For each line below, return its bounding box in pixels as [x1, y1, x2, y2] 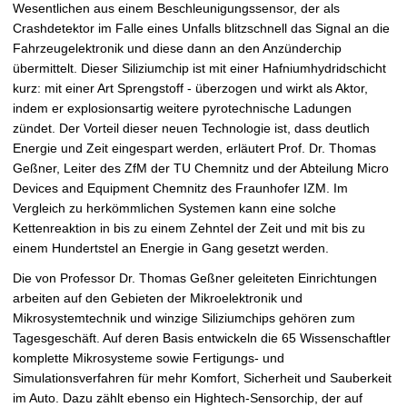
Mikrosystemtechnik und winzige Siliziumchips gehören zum [13, 311, 355, 326]
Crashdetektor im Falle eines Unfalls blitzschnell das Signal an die [13, 21, 390, 36]
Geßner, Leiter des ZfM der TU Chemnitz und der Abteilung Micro [13, 161, 389, 176]
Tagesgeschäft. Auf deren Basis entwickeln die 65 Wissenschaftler [13, 331, 391, 346]
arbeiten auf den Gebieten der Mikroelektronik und [13, 291, 303, 306]
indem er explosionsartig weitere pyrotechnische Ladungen [13, 101, 352, 116]
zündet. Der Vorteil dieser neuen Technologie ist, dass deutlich [13, 121, 370, 136]
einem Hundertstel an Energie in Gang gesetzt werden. [13, 241, 329, 256]
